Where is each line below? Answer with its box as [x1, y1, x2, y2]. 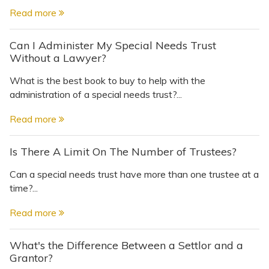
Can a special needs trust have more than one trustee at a [10, 168, 259, 180]
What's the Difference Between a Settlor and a [10, 238, 243, 252]
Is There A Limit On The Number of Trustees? [10, 144, 237, 159]
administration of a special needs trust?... [10, 88, 182, 100]
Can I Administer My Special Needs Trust [10, 38, 216, 52]
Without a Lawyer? [10, 50, 106, 65]
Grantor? [10, 250, 53, 265]
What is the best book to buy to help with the [10, 74, 205, 86]
